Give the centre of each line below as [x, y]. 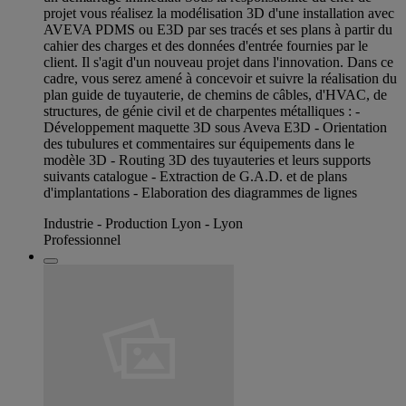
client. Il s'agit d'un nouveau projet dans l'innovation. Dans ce [218, 63]
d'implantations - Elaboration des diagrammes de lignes [200, 193]
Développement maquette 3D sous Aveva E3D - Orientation [215, 128]
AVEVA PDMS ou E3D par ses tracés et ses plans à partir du [218, 30]
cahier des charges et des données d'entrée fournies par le [206, 46]
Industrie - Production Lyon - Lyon [143, 224]
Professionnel [82, 240]
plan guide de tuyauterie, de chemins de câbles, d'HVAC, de [215, 95]
